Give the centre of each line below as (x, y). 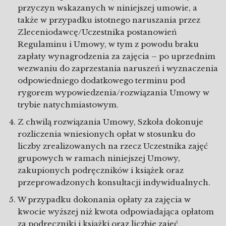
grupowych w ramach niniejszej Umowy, (99, 158)
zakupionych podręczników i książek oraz (101, 170)
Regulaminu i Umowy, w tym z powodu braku (108, 44)
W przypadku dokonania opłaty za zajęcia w (104, 200)
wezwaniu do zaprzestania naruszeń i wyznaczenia (118, 68)
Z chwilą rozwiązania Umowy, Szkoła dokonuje (110, 122)
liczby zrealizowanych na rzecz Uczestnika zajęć (113, 146)
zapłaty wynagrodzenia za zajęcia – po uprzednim (117, 56)
